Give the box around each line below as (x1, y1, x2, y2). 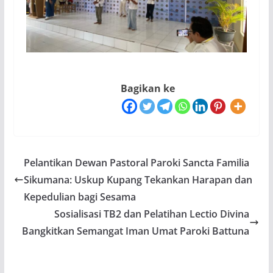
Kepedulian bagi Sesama (23, 190, 136, 204)
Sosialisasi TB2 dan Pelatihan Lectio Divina (54, 207, 250, 221)
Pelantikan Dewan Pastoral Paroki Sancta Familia (23, 155, 249, 169)
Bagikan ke (121, 82, 175, 96)
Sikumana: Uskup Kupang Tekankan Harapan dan (23, 172, 252, 186)
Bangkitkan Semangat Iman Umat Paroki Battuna (22, 224, 250, 238)
